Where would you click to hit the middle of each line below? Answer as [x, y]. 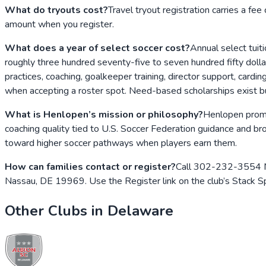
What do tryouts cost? [56, 10]
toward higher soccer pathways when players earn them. [121, 143]
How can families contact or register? [90, 167]
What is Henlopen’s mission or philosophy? [104, 114]
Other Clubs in [56, 210]
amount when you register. [59, 24]
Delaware [140, 210]
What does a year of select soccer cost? [97, 48]
